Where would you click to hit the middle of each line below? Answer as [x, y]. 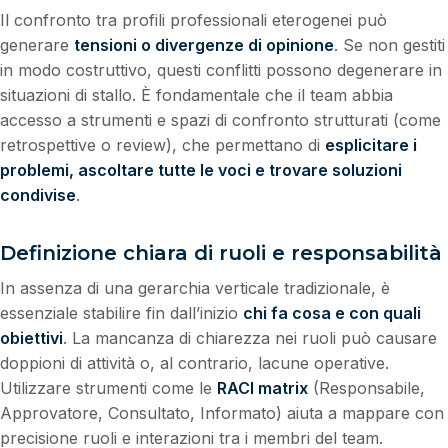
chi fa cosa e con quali [332, 313]
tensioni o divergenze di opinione [204, 45]
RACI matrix [262, 388]
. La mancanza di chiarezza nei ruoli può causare [250, 338]
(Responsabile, [366, 388]
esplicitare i [371, 145]
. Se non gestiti [389, 45]
